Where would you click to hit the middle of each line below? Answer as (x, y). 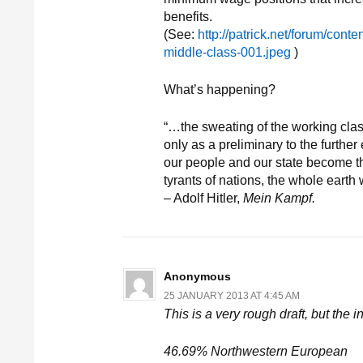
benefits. (188, 17)
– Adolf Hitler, (203, 198)
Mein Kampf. (279, 198)
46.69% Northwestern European (256, 351)
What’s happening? (220, 90)
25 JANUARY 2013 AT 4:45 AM (232, 296)
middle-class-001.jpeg (227, 52)
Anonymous (197, 276)
